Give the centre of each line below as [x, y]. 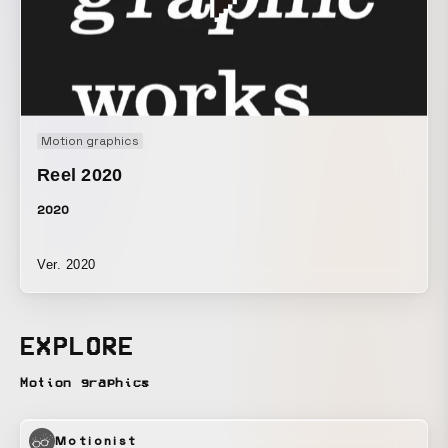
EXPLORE [77, 346]
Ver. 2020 [66, 264]
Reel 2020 [80, 174]
